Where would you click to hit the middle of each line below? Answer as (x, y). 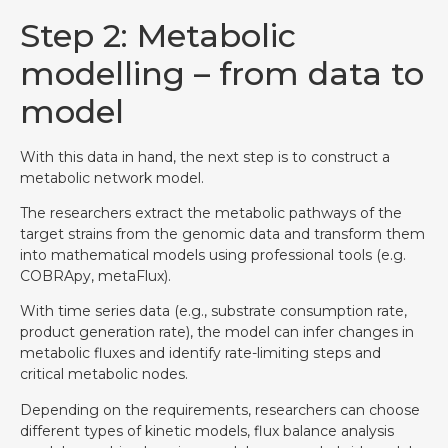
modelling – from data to (222, 73)
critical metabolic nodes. (104, 374)
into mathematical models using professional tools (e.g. (213, 254)
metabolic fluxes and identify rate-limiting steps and (200, 353)
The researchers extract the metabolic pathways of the (211, 212)
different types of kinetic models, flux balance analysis (207, 430)
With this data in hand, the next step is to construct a (205, 156)
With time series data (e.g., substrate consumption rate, (213, 311)
